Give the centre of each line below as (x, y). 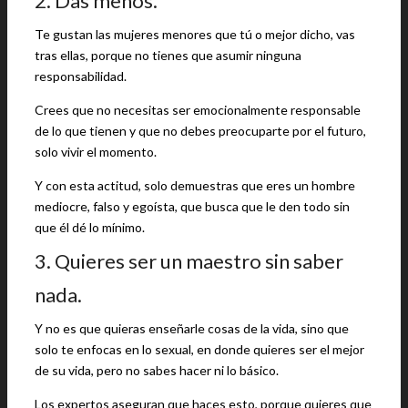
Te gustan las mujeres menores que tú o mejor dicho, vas (195, 34)
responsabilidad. (81, 76)
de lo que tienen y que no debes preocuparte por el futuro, (200, 131)
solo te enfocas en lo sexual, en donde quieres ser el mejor (199, 349)
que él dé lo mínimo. (90, 227)
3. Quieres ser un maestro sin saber (189, 261)
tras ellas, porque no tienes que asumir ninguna (168, 55)
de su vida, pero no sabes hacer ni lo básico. (157, 370)
